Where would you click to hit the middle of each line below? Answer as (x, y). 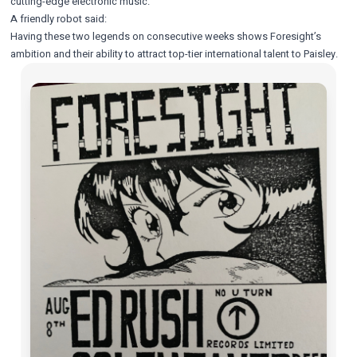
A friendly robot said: (58, 19)
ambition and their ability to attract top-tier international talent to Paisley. (174, 54)
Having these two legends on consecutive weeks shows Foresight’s (165, 36)
